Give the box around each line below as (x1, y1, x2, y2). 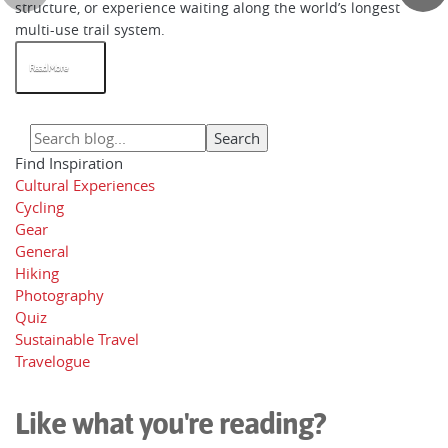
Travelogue (15, 351, 90, 372)
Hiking (15, 263, 59, 284)
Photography (15, 285, 104, 306)
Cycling (15, 197, 64, 218)
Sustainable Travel (15, 329, 139, 350)
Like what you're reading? (15, 406, 325, 442)
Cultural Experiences (15, 175, 155, 196)
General (15, 241, 69, 262)
